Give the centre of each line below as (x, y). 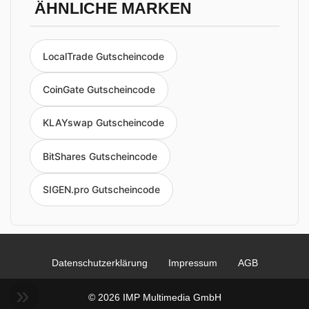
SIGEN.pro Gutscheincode (101, 190)
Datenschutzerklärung (99, 262)
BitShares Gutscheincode (100, 156)
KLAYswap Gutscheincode (103, 123)
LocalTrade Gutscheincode (103, 56)
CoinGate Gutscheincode (99, 90)
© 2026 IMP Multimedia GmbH (154, 297)
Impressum (192, 262)
